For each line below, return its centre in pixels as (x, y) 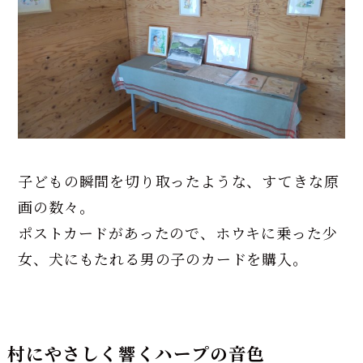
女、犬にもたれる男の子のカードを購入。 (163, 258)
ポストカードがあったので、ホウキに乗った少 (178, 232)
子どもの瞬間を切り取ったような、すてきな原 (179, 180)
